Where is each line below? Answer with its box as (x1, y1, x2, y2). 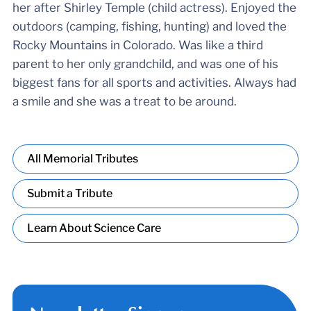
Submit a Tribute (26, 186, 112, 200)
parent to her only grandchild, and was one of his (12, 56, 278, 71)
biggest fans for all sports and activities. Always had (12, 75, 296, 90)
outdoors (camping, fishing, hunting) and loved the (12, 19, 287, 33)
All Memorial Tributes (26, 151, 138, 165)
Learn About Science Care (26, 221, 161, 235)
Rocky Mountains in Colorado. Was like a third (12, 37, 263, 52)
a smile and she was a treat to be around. (12, 94, 237, 108)
